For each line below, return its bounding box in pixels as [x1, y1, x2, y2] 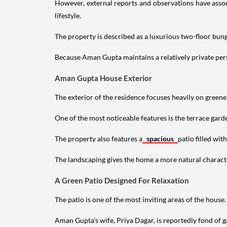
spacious [145, 134, 175, 143]
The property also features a [55, 134, 142, 143]
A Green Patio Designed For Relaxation [55, 175, 189, 185]
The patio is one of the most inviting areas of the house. [55, 195, 226, 204]
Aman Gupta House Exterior [55, 73, 152, 83]
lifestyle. [55, 11, 81, 20]
